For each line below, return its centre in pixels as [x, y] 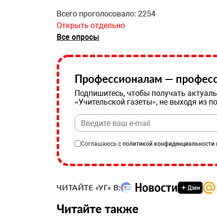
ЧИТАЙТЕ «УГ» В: [89, 187]
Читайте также [98, 209]
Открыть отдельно [91, 25]
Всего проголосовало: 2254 [106, 14]
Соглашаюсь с [102, 144]
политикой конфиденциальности [169, 144]
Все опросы [78, 37]
